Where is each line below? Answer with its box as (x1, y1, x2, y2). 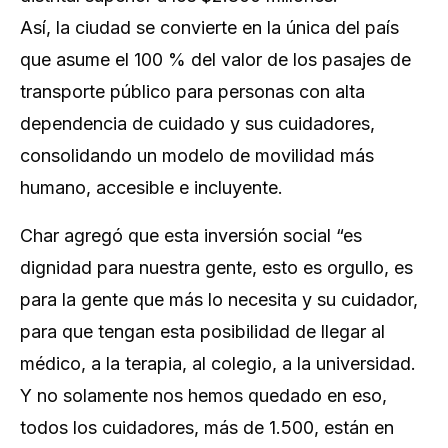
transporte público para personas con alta (20, 81, 365, 103)
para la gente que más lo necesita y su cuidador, (20, 289, 418, 311)
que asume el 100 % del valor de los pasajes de (20, 49, 411, 71)
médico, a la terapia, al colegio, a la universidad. (20, 353, 416, 375)
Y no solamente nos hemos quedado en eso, (20, 385, 387, 407)
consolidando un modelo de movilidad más (20, 145, 374, 167)
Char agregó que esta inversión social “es (20, 225, 362, 247)
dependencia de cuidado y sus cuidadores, (20, 113, 375, 135)
